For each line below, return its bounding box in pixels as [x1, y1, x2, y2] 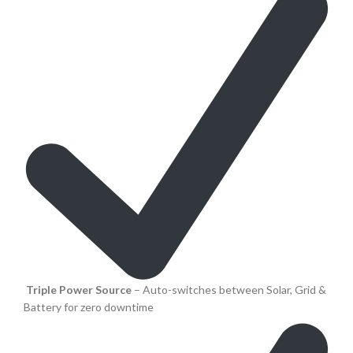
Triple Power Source [26, 283, 132, 297]
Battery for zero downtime [24, 300, 154, 314]
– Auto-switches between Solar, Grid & [132, 283, 326, 297]
